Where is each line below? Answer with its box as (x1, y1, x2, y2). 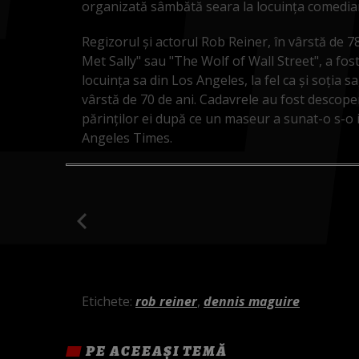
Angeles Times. (82, 128, 172, 147)
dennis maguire (204, 292, 300, 310)
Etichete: (82, 292, 132, 310)
